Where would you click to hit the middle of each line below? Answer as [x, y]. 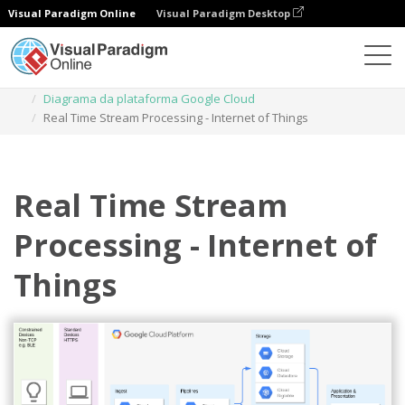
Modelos [162, 80]
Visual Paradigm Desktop [225, 13]
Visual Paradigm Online [72, 13]
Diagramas [89, 80]
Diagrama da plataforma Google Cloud [149, 99]
